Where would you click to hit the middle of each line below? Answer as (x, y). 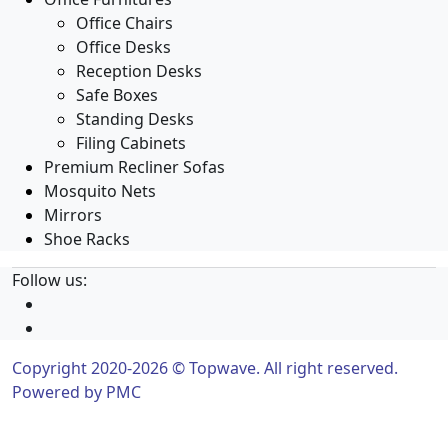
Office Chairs (124, 22)
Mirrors (73, 214)
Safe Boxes (117, 94)
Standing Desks (135, 118)
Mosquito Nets (100, 190)
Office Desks (123, 46)
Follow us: (49, 279)
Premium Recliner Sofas (134, 166)
